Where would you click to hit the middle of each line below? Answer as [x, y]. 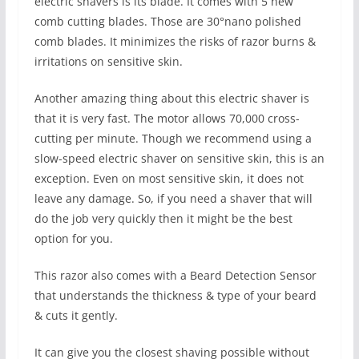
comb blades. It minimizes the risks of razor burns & [175, 42]
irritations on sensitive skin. [108, 62]
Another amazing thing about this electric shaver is [171, 99]
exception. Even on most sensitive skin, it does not [169, 179]
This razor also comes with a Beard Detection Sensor [175, 276]
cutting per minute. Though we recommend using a [173, 139]
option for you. [73, 239]
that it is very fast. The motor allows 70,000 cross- [167, 119]
